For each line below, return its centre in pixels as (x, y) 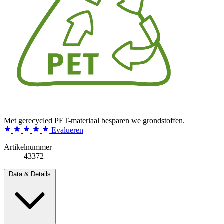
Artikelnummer (28, 147)
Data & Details (30, 174)
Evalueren (67, 130)
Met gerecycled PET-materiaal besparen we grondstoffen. (94, 120)
